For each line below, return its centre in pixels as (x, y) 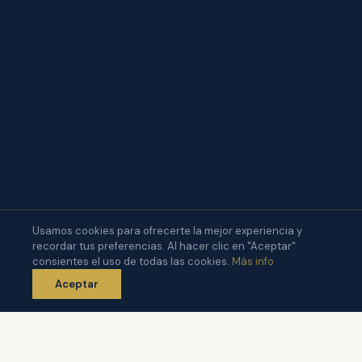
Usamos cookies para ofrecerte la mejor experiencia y (167, 231)
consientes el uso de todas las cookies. (132, 261)
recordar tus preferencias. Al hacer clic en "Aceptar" (164, 246)
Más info (253, 261)
